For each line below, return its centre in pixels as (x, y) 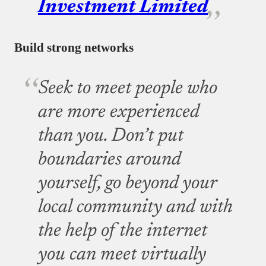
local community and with (135, 207)
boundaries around (110, 160)
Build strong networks (74, 47)
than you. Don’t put (111, 136)
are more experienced (119, 112)
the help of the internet (123, 231)
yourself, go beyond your (127, 183)
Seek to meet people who (128, 88)
